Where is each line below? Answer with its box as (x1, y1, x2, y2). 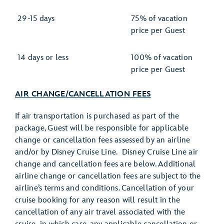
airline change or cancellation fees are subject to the (15, 171, 201, 181)
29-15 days (17, 14, 55, 23)
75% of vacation (131, 14, 187, 23)
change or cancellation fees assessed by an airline (15, 135, 190, 145)
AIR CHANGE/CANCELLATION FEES (15, 89, 151, 99)
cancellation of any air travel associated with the (15, 207, 185, 217)
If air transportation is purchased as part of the (15, 111, 179, 121)
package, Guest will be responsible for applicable (15, 123, 189, 133)
